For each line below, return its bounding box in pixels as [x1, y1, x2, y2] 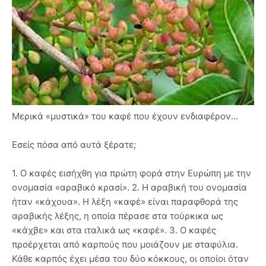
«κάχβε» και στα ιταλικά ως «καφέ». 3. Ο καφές [12, 224, 216, 236]
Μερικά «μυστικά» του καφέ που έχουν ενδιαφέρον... [12, 110, 238, 122]
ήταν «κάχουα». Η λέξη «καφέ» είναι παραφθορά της [12, 195, 238, 207]
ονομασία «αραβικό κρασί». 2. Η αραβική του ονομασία [12, 181, 247, 193]
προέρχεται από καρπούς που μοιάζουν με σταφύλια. [12, 238, 238, 250]
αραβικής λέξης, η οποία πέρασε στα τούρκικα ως [12, 210, 223, 221]
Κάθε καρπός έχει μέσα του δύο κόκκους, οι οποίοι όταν [12, 252, 249, 264]
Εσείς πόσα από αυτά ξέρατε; [12, 138, 136, 150]
